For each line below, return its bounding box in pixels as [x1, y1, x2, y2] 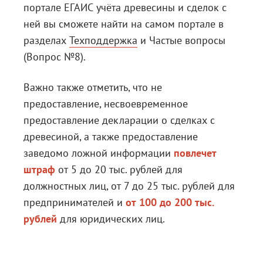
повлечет [174, 146, 217, 160]
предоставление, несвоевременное [23, 97, 188, 111]
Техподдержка [69, 33, 137, 48]
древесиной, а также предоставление [23, 130, 198, 144]
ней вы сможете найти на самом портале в [23, 17, 224, 31]
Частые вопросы [149, 33, 225, 48]
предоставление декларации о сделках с [23, 113, 215, 127]
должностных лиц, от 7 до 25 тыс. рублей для [23, 179, 235, 193]
